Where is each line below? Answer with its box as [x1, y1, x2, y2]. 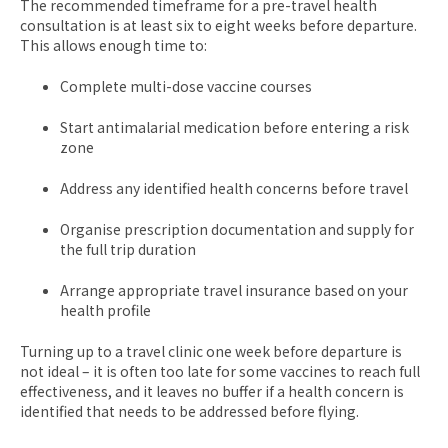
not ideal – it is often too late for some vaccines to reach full [20, 360, 420, 381]
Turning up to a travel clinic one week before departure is [20, 340, 402, 361]
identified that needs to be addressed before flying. [20, 400, 359, 421]
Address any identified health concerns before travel [60, 177, 408, 198]
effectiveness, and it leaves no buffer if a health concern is [20, 380, 404, 401]
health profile [60, 299, 151, 320]
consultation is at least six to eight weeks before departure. [20, 14, 417, 35]
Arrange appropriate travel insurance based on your [60, 279, 408, 300]
